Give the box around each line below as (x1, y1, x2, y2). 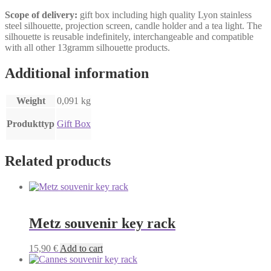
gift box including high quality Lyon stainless (77, 10, 252, 20)
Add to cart (60, 243, 103, 254)
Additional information (5, 65, 149, 81)
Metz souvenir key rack (29, 215, 175, 231)
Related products (5, 152, 111, 169)
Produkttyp (7, 118, 54, 129)
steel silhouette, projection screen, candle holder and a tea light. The (5, 21, 262, 31)
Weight (16, 95, 45, 106)
